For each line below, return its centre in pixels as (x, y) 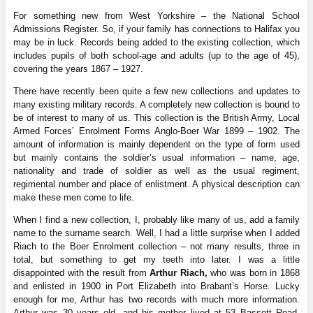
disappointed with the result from (81, 272)
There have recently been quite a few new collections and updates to (156, 91)
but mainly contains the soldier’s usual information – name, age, (156, 157)
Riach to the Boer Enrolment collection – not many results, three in (156, 246)
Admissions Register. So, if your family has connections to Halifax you (156, 29)
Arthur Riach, (179, 272)
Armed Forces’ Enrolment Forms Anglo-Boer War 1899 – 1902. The (156, 131)
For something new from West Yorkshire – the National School (156, 15)
